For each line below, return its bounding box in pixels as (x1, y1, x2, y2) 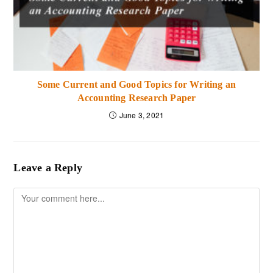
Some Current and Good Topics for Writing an (37, 79, 236, 90)
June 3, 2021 (119, 110, 165, 121)
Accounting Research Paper (77, 93, 196, 104)
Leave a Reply (13, 161, 83, 174)
